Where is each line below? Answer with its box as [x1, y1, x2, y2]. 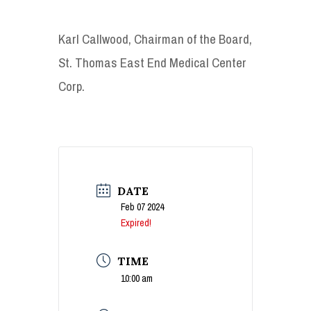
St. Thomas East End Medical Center [58, 53, 246, 72]
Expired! [121, 216, 151, 229]
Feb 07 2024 [121, 200, 164, 213]
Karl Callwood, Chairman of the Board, [58, 29, 252, 48]
